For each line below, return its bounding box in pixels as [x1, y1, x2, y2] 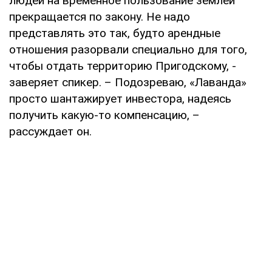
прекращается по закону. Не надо [9, 9, 190, 24]
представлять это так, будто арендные [9, 25, 220, 40]
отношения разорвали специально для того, [9, 42, 247, 56]
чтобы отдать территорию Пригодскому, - [9, 58, 236, 73]
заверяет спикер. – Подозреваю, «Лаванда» [9, 75, 246, 89]
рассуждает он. [9, 124, 92, 138]
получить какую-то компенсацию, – [9, 107, 200, 122]
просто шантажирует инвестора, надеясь [9, 91, 231, 106]
